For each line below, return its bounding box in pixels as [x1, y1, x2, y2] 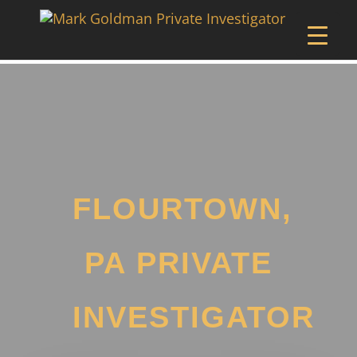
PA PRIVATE [84, 246, 273, 280]
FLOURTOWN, [72, 192, 292, 226]
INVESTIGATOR [72, 300, 315, 334]
